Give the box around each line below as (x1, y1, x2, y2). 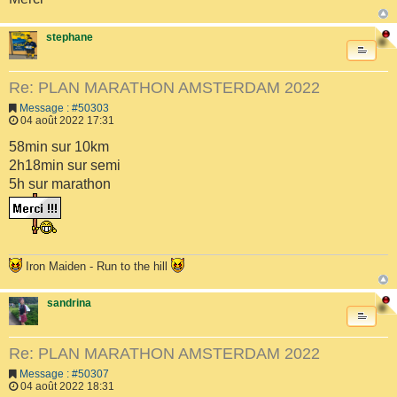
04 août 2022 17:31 (18, 114, 114, 128)
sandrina (46, 296, 91, 309)
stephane (46, 30, 93, 43)
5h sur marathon (9, 176, 111, 192)
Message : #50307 (19, 368, 109, 381)
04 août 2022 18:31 (18, 380, 114, 393)
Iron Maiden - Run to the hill (22, 259, 171, 273)
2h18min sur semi (9, 158, 121, 174)
